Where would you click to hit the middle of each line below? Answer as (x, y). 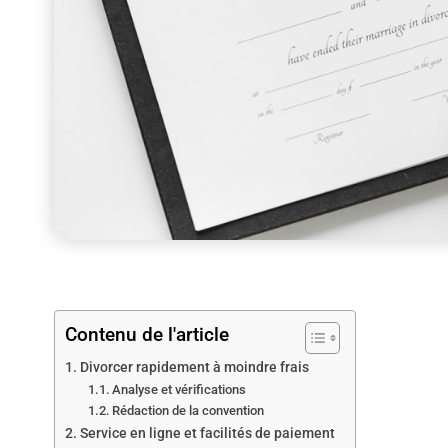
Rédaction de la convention (188, 411)
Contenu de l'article (146, 335)
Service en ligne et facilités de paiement (207, 434)
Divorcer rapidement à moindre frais (194, 368)
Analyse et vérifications (179, 390)
